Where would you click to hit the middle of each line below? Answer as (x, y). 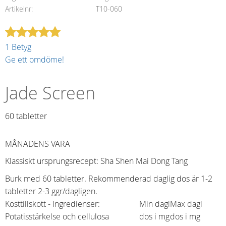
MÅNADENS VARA (39, 144)
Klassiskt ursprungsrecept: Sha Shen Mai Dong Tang (96, 161)
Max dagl (186, 204)
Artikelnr (18, 9)
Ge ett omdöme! (35, 60)
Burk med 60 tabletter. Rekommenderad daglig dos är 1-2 (109, 178)
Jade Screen (50, 93)
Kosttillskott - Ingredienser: (52, 204)
